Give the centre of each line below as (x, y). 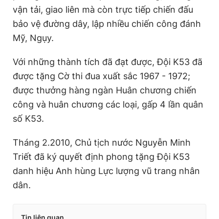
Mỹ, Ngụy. (33, 38)
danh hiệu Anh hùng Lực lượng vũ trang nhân (106, 171)
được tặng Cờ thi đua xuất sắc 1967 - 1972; (101, 76)
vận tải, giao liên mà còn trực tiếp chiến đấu (103, 10)
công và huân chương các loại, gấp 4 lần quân (108, 105)
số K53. (30, 119)
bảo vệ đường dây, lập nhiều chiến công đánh (107, 24)
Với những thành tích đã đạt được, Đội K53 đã (108, 62)
